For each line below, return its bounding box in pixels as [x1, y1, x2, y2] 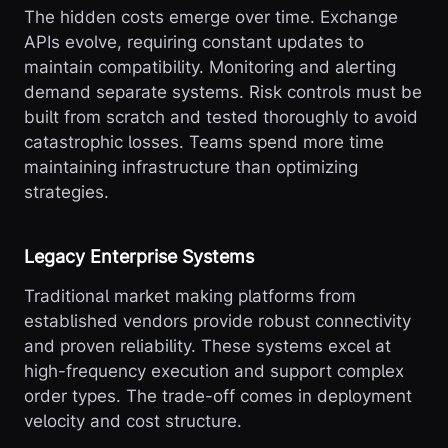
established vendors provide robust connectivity [24, 310, 411, 331]
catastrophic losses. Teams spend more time [24, 131, 384, 152]
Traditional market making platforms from [24, 285, 356, 306]
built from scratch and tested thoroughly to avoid [24, 106, 418, 127]
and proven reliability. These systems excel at [24, 335, 391, 356]
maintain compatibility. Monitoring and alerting [24, 56, 396, 77]
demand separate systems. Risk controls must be [24, 81, 422, 102]
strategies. [24, 181, 109, 202]
